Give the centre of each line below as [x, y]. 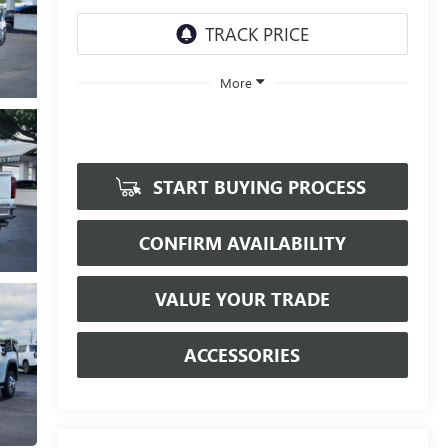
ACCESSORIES [242, 354]
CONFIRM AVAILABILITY [242, 242]
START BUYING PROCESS [257, 186]
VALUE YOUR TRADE [242, 298]
